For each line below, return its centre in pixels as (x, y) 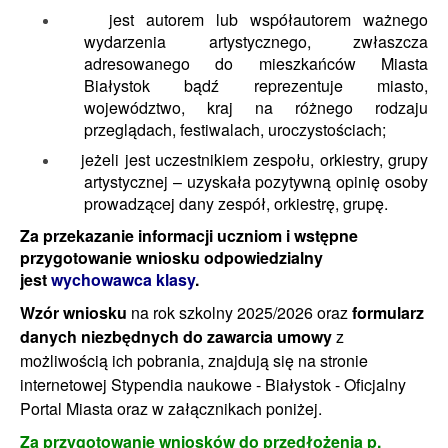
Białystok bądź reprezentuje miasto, (256, 85)
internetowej (65, 384)
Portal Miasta (66, 408)
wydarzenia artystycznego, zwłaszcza (256, 41)
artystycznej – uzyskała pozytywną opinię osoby (256, 181)
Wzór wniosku (73, 312)
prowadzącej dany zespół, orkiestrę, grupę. (236, 203)
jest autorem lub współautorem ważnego (244, 19)
